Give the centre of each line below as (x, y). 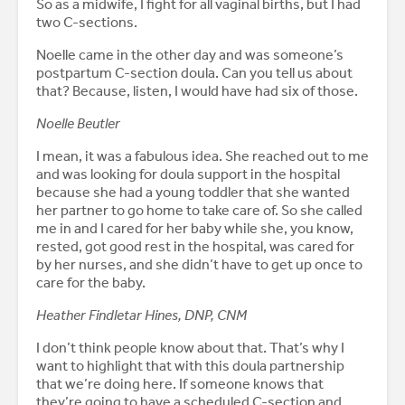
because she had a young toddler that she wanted (193, 193)
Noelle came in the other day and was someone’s (190, 55)
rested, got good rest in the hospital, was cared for (195, 247)
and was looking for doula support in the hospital (188, 174)
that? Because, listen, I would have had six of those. (197, 91)
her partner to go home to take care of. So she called (199, 211)
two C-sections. (87, 23)
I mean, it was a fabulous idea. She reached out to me (202, 156)
